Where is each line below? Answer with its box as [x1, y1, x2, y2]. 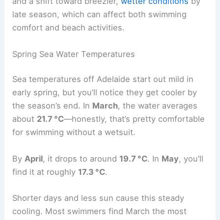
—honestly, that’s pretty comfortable [64, 114, 205, 124]
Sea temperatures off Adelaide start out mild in [12, 74, 194, 84]
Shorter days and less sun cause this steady [12, 192, 185, 203]
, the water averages [118, 101, 198, 111]
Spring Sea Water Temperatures [12, 49, 136, 59]
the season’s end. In [12, 101, 93, 111]
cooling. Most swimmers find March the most [12, 206, 187, 216]
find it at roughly [12, 166, 79, 177]
